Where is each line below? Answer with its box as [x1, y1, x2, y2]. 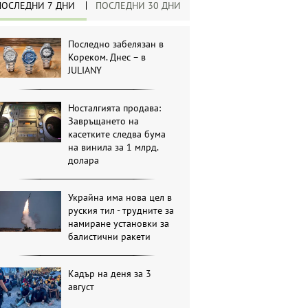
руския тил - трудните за [68, 204, 175, 217]
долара [68, 154, 100, 167]
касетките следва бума [68, 128, 166, 141]
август [68, 280, 95, 294]
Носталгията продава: [68, 102, 162, 115]
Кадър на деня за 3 [68, 267, 152, 280]
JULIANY [68, 64, 102, 77]
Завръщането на [68, 115, 140, 128]
